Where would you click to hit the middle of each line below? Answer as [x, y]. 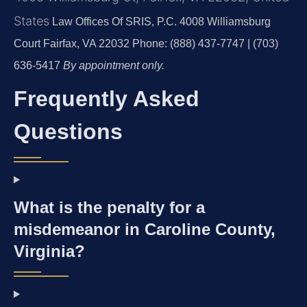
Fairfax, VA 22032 [85, 43]
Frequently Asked [107, 98]
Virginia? [49, 251]
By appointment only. [114, 65]
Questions [68, 131]
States [32, 21]
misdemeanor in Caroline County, [145, 229]
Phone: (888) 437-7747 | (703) [204, 43]
